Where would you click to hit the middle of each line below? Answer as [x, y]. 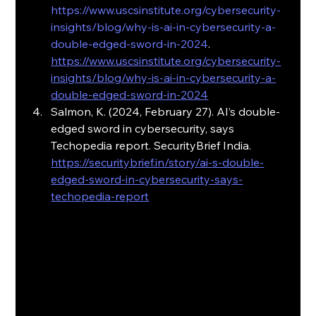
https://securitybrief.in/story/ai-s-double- [158, 162]
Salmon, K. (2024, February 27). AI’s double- [166, 111]
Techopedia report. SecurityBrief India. [153, 145]
